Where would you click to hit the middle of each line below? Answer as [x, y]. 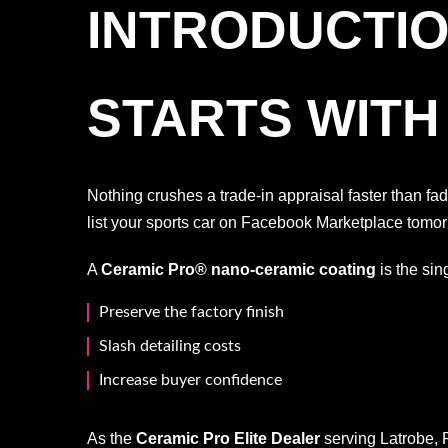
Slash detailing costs [170, 346]
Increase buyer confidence [190, 380]
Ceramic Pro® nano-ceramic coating [238, 269]
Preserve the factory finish [191, 312]
